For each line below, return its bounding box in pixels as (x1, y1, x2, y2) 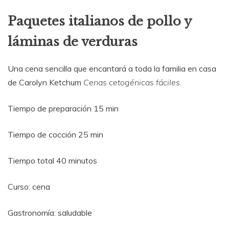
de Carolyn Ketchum (8, 77, 83, 88)
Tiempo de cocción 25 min (8, 129, 103, 140)
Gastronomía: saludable (8, 208, 92, 218)
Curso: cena (8, 181, 50, 192)
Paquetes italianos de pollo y (8, 13, 191, 29)
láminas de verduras (8, 34, 138, 49)
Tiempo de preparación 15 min (8, 103, 119, 114)
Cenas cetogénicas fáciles (83, 77, 180, 88)
